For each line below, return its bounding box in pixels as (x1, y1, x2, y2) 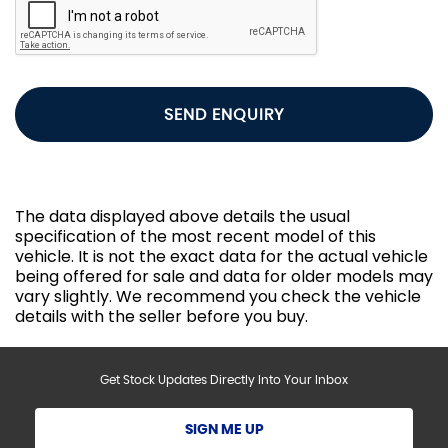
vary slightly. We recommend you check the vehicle (15, 285, 421, 309)
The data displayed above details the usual (15, 205, 350, 229)
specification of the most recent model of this (15, 225, 376, 249)
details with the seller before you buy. (15, 305, 308, 329)
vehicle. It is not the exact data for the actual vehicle (15, 245, 428, 269)
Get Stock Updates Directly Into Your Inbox (100, 374, 348, 387)
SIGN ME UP (184, 423, 264, 438)
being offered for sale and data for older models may (15, 265, 433, 289)
